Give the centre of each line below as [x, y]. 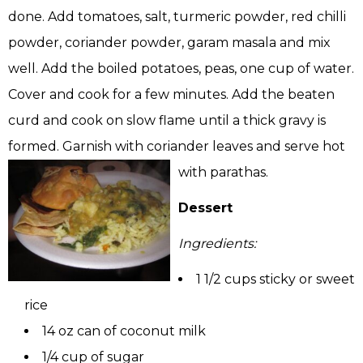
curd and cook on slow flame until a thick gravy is [167, 121]
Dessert [205, 208]
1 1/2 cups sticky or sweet [275, 280]
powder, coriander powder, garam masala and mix [169, 43]
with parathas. [223, 173]
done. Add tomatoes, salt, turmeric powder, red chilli [177, 17]
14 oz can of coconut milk [124, 331]
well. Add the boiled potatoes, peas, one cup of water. [181, 69]
